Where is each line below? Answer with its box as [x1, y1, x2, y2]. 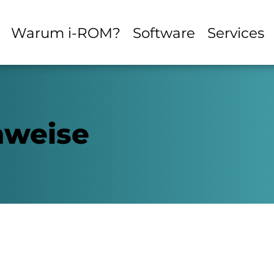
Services [207, 23, 264, 42]
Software [132, 23, 195, 42]
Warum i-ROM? [10, 23, 120, 42]
